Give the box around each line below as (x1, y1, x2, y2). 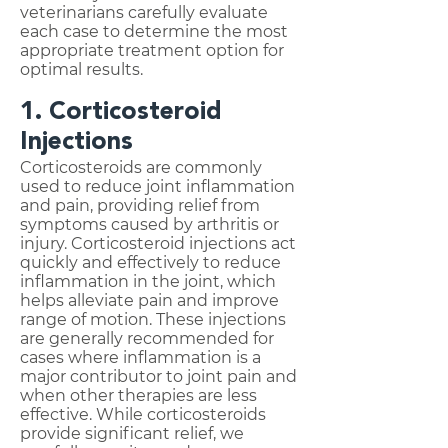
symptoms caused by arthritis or (20, 215, 279, 234)
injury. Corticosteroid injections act (20, 234, 296, 253)
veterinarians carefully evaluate (20, 3, 268, 22)
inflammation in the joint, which (20, 272, 276, 291)
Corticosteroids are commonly (20, 158, 262, 177)
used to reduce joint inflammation (20, 177, 295, 196)
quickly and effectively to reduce (20, 253, 281, 272)
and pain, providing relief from (20, 196, 260, 215)
